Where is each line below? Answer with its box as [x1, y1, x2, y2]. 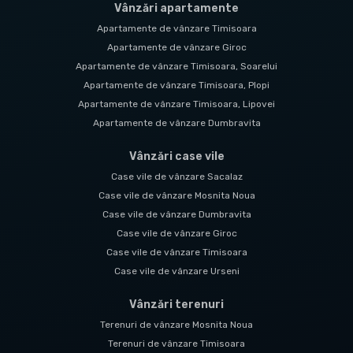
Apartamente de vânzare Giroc [106, 42, 247, 54]
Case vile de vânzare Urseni [113, 266, 240, 277]
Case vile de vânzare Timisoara [106, 247, 247, 258]
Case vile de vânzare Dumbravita [102, 209, 251, 221]
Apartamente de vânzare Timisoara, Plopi [84, 80, 269, 91]
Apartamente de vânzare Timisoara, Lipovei [78, 98, 275, 110]
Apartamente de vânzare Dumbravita [92, 117, 261, 129]
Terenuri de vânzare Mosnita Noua [100, 319, 253, 331]
